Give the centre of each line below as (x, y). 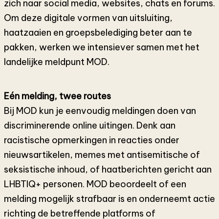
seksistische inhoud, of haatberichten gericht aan (108, 169)
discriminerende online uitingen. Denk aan (90, 125)
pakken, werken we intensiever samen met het (102, 47)
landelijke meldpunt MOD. (57, 62)
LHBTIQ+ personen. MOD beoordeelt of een (95, 184)
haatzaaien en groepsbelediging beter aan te (98, 32)
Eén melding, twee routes (57, 96)
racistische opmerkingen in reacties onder (92, 140)
